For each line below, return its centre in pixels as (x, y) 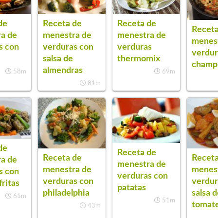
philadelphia (66, 193)
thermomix (139, 59)
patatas (132, 187)
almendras (63, 70)
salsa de (58, 58)
